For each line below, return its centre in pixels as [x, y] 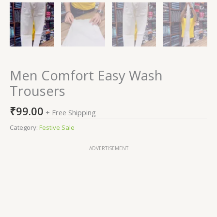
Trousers [38, 91]
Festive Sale [57, 128]
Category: [24, 128]
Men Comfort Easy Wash [86, 75]
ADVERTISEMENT [108, 148]
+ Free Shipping [71, 112]
